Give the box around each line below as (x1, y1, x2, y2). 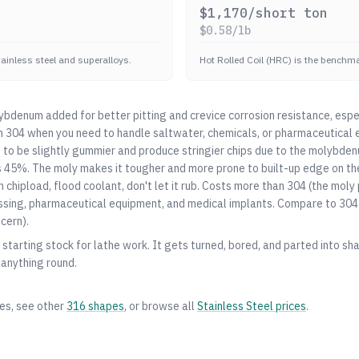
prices (273, 299, 306, 313)
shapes (86, 299, 124, 313)
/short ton (248, 5, 328, 21)
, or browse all (124, 299, 195, 313)
